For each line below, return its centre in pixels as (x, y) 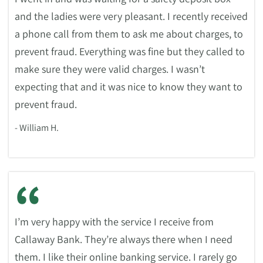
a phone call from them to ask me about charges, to (129, 34)
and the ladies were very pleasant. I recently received (131, 16)
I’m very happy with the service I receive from (114, 222)
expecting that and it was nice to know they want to (129, 87)
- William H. (37, 128)
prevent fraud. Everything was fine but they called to (130, 51)
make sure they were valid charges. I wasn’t (110, 69)
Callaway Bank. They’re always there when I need (124, 239)
